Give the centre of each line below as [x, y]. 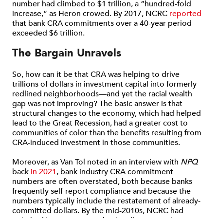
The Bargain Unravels [67, 53]
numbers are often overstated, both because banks [102, 182]
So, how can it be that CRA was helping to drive [96, 74]
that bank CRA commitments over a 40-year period [102, 23]
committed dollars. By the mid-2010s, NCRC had [98, 211]
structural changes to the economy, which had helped [107, 113]
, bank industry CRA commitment [115, 172]
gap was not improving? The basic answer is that [97, 104]
